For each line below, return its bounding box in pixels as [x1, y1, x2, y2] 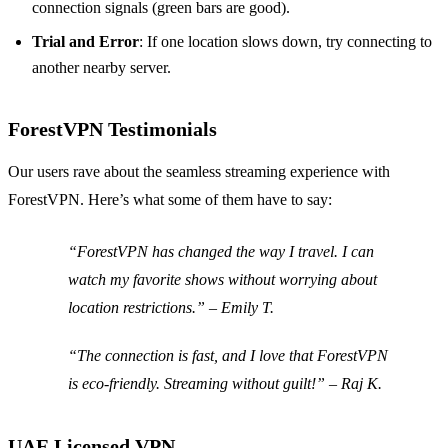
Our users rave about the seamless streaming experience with [8, 163, 390, 181]
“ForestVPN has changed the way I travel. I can [68, 243, 374, 261]
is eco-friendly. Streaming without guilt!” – [68, 375, 341, 393]
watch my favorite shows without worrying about [68, 271, 377, 289]
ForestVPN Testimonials [8, 118, 217, 141]
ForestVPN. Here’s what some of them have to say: [8, 191, 332, 209]
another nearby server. [32, 59, 171, 77]
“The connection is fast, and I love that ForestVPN [68, 347, 388, 365]
